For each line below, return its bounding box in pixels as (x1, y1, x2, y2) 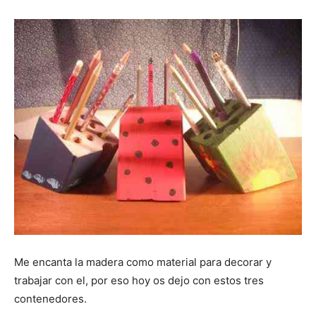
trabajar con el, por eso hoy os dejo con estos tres (14, 273, 264, 287)
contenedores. (14, 291, 87, 305)
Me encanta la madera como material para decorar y (14, 255, 272, 269)
